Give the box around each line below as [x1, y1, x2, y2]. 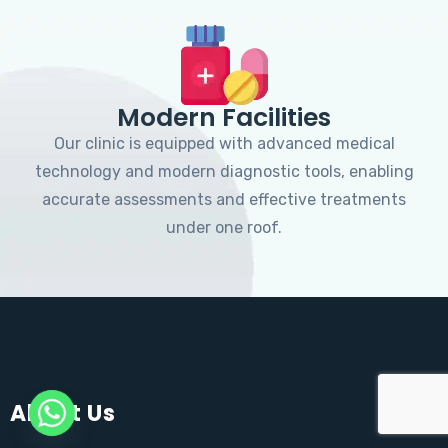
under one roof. [166, 217, 282, 237]
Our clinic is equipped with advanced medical [53, 133, 395, 153]
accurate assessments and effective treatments [42, 189, 406, 209]
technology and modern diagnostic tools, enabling [34, 161, 414, 181]
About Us [10, 397, 115, 429]
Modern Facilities [117, 99, 331, 135]
